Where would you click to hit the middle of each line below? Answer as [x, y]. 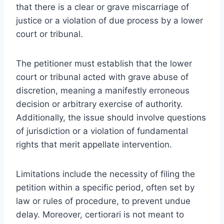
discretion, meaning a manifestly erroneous [103, 90]
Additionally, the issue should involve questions [111, 117]
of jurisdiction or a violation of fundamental [102, 131]
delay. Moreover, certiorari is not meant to [100, 214]
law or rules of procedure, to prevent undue [103, 201]
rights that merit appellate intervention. [94, 144]
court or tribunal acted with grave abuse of [102, 77]
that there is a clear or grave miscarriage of [102, 7]
